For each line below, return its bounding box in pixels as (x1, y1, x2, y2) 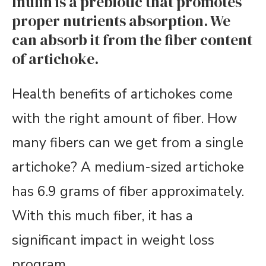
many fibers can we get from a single (12, 134, 243, 152)
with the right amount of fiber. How (12, 109, 237, 128)
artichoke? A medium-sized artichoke (12, 158, 244, 176)
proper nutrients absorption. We (12, 11, 230, 31)
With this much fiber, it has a (12, 207, 193, 225)
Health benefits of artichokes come (12, 85, 233, 103)
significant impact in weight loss (12, 231, 214, 249)
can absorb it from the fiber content (12, 30, 252, 50)
